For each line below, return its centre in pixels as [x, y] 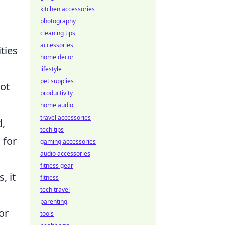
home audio [57, 105]
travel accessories [66, 117]
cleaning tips [58, 33]
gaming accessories [68, 141]
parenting [54, 202]
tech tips [52, 129]
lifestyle [51, 69]
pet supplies [57, 81]
